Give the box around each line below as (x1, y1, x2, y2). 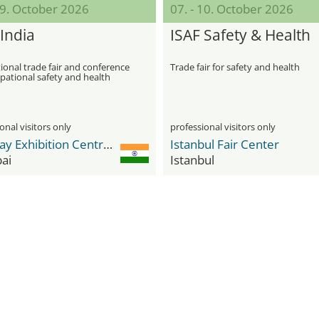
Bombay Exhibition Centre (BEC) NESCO (103, 136, 113, 152)
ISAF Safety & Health (170, 25, 310, 45)
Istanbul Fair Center (170, 136, 279, 152)
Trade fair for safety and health (170, 61, 300, 73)
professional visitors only (170, 120, 276, 133)
